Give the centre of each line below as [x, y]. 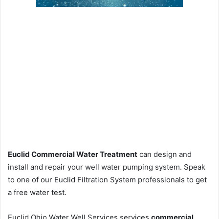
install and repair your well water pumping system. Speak [107, 167]
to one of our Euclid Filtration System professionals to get [107, 180]
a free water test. [37, 193]
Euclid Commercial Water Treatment [73, 154]
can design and [164, 154]
